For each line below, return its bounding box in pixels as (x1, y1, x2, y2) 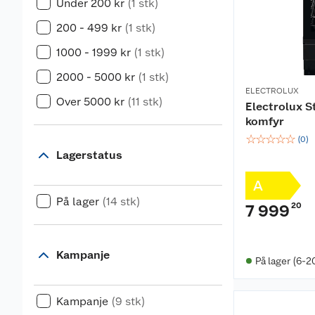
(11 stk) (127, 95, 163, 108)
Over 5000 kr (56, 95, 124, 108)
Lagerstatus (56, 148, 122, 162)
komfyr (245, 115, 284, 128)
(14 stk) (102, 195, 141, 208)
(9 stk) (111, 295, 146, 308)
